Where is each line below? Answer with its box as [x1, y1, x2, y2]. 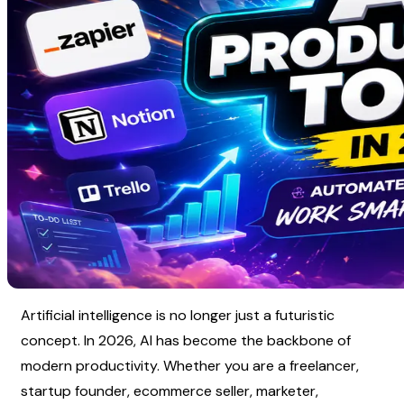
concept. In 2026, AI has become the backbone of [21, 330, 351, 350]
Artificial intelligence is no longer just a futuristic [21, 305, 335, 325]
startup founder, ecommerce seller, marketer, [21, 381, 318, 400]
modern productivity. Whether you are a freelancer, [21, 355, 359, 375]
